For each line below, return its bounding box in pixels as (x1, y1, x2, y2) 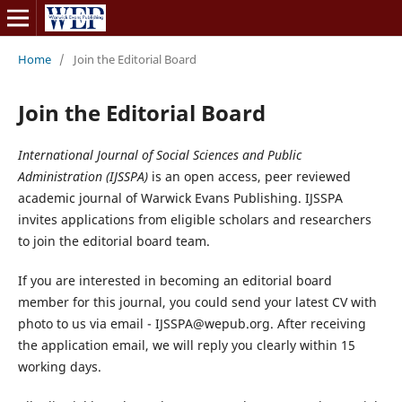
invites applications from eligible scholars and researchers (17, 210, 371, 228)
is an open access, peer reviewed (147, 167, 351, 185)
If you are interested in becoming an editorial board (17, 271, 332, 289)
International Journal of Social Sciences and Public (17, 145, 301, 163)
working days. (17, 357, 101, 375)
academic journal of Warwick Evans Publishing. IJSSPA (17, 188, 343, 206)
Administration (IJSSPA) (17, 167, 148, 185)
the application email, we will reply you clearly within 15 (17, 336, 355, 354)
